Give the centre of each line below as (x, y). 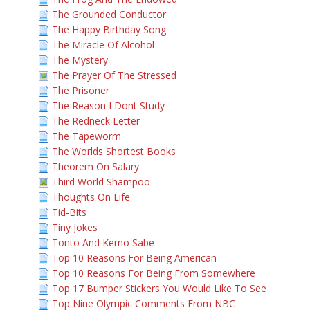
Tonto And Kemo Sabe (103, 243)
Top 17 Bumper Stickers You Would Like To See (159, 288)
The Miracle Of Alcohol (103, 45)
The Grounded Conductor (109, 14)
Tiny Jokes (75, 227)
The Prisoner (81, 90)
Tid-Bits (69, 212)
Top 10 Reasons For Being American (134, 258)
